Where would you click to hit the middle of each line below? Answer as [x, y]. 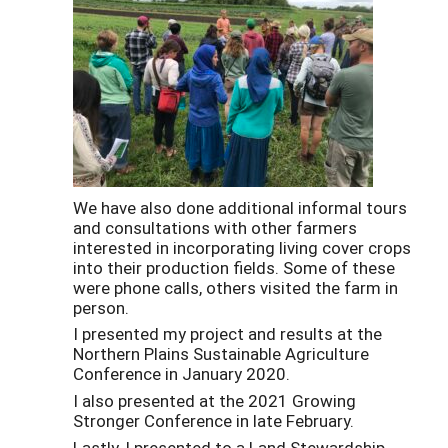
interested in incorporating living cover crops [242, 247]
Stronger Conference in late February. [215, 421]
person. [101, 307]
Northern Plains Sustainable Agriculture [221, 354]
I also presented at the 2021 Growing [214, 401]
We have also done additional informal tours [240, 207]
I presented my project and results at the [227, 334]
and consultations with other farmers [215, 227]
